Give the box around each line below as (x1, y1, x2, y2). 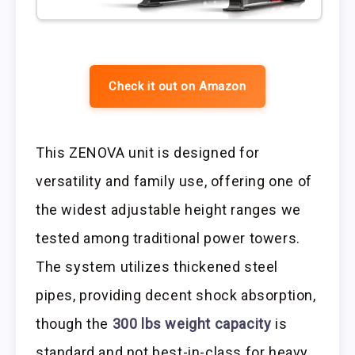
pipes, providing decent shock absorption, (36, 287, 316, 304)
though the (36, 315, 113, 333)
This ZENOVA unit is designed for (36, 144, 260, 162)
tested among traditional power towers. (36, 230, 300, 247)
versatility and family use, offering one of (36, 173, 312, 190)
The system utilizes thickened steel (36, 258, 279, 276)
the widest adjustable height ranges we (36, 201, 301, 219)
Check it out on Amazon (109, 79, 246, 94)
